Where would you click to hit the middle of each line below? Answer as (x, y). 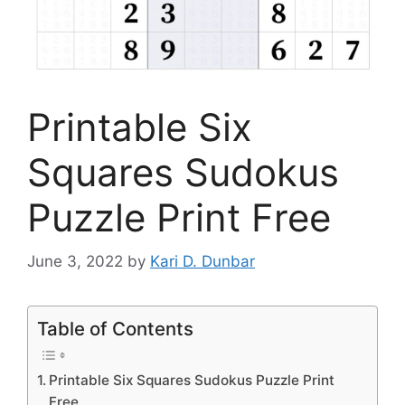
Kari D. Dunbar (202, 262)
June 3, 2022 (75, 262)
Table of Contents (115, 329)
